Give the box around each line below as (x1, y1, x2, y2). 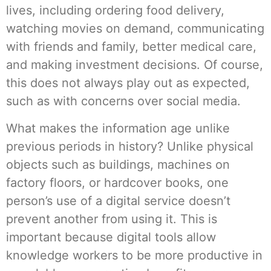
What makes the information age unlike (6, 120, 230, 135)
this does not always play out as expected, (6, 76, 250, 91)
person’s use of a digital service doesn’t (6, 193, 230, 208)
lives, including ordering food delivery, (6, 3, 224, 18)
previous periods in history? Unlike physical (6, 139, 253, 154)
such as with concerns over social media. (6, 94, 241, 109)
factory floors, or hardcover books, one (6, 175, 229, 190)
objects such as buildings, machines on (6, 157, 230, 172)
